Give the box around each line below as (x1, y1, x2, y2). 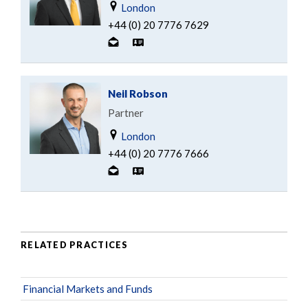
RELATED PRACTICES (21, 239, 129, 250)
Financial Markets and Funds (23, 283, 153, 296)
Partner (108, 107, 144, 120)
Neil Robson (108, 87, 168, 100)
